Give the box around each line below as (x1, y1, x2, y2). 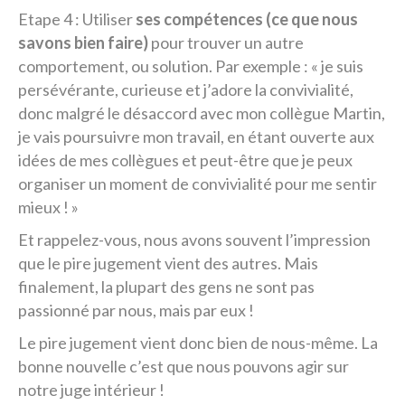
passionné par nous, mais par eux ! (18, 300, 254, 320)
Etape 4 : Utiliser (18, 9, 136, 29)
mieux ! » (18, 197, 79, 217)
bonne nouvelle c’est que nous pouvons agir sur (18, 356, 349, 376)
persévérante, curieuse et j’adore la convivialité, (18, 80, 353, 99)
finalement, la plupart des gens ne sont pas (18, 277, 315, 297)
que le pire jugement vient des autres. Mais (18, 253, 318, 273)
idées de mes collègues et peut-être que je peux (18, 150, 353, 170)
